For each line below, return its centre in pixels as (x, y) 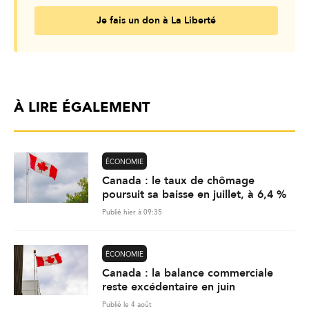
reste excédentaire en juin (169, 287)
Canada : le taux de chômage (178, 181)
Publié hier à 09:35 (132, 213)
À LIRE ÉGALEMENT (82, 109)
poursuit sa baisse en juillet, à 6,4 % (195, 195)
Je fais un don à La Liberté (156, 21)
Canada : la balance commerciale (188, 273)
